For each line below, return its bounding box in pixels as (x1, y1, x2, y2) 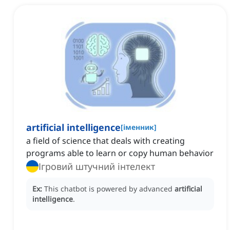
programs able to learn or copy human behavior (26, 147, 214, 159)
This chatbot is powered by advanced (44, 184, 175, 194)
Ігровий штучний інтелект (39, 160, 155, 173)
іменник (123, 122, 154, 132)
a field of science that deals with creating (26, 135, 185, 147)
